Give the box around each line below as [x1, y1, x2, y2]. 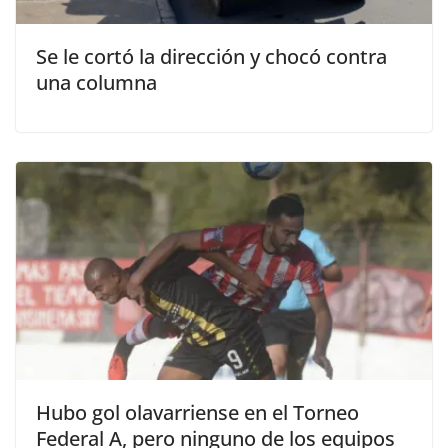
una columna [36, 68, 157, 96]
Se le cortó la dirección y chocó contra [36, 42, 387, 70]
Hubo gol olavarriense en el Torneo [36, 399, 359, 427]
